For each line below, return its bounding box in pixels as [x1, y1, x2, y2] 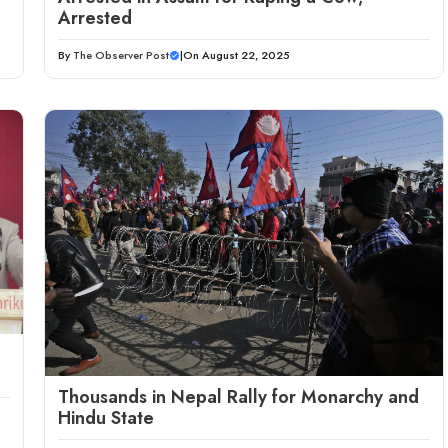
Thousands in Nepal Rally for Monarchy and [58, 383, 419, 410]
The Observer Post [73, 47, 169, 64]
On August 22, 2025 [183, 47, 290, 64]
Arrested [58, 5, 132, 32]
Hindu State [58, 404, 154, 431]
